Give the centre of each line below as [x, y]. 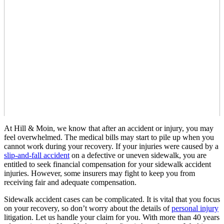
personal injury [195, 208]
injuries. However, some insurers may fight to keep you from [99, 173]
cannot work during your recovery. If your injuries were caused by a [111, 146]
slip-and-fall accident [37, 155]
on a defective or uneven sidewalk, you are [138, 155]
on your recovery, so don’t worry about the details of [88, 208]
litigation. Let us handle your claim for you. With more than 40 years [112, 217]
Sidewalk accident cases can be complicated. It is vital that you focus [112, 199]
